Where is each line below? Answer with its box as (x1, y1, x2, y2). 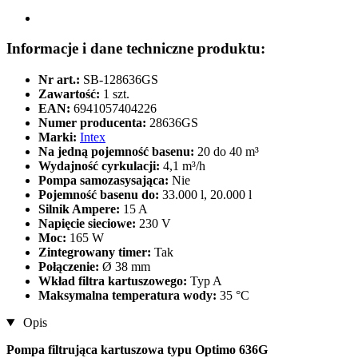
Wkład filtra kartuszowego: (38, 274, 190, 288)
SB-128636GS (83, 73, 158, 87)
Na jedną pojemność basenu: (38, 145, 197, 159)
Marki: (38, 130, 77, 145)
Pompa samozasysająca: (38, 173, 172, 188)
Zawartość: (38, 87, 100, 101)
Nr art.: (38, 73, 80, 87)
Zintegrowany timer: (38, 245, 154, 260)
